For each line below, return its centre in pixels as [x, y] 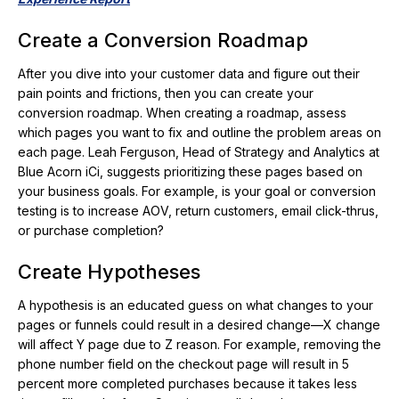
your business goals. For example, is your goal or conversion [197, 191]
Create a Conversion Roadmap [163, 41]
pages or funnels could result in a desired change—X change [199, 325]
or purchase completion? [91, 231]
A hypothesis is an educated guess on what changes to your [195, 305]
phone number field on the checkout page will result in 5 [183, 364]
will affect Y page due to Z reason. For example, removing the [199, 345]
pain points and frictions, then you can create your [166, 94]
